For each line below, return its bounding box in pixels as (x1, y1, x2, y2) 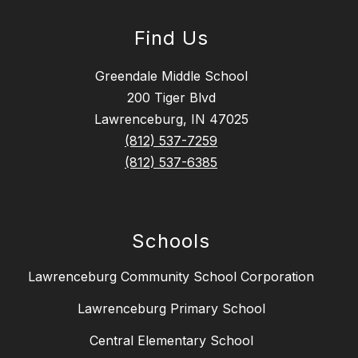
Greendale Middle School (94, 68, 248, 85)
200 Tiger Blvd (126, 89, 216, 106)
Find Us (133, 26, 209, 50)
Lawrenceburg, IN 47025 (93, 111, 249, 128)
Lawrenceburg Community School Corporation (28, 268, 314, 285)
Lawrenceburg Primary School (77, 300, 265, 317)
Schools (132, 229, 210, 253)
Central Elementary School (89, 332, 253, 349)
